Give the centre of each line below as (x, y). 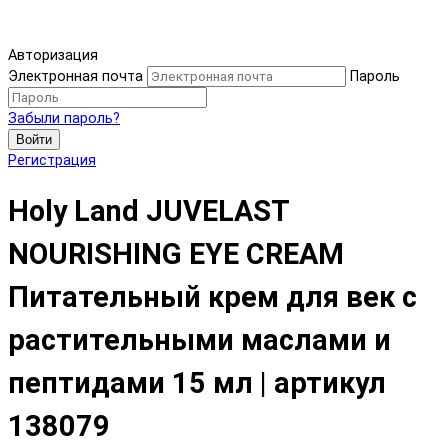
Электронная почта (75, 76)
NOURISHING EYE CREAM (176, 253)
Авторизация (53, 55)
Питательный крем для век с (212, 296)
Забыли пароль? (64, 118)
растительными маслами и (199, 339)
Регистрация (52, 160)
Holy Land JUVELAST (148, 210)
